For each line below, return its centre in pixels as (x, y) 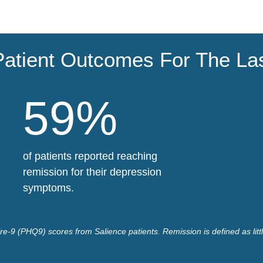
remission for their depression (92, 172)
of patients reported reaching (90, 156)
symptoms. (49, 188)
